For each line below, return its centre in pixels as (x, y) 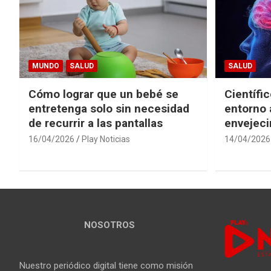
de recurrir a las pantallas (96, 123)
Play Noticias (106, 139)
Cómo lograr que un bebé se (103, 94)
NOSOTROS (109, 225)
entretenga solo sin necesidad (109, 109)
